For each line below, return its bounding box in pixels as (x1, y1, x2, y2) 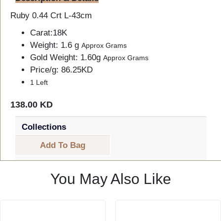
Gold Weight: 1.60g (30, 53, 103, 63)
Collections (21, 122, 66, 132)
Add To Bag (39, 141, 85, 150)
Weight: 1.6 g (30, 40, 81, 50)
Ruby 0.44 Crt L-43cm (10, 11, 92, 21)
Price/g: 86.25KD (30, 65, 93, 75)
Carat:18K (30, 28, 67, 38)
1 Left (30, 79, 48, 87)
